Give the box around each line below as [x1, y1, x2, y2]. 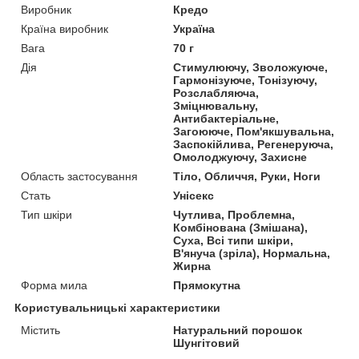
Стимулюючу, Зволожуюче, [173, 60, 329, 74]
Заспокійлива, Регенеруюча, [173, 137, 334, 151]
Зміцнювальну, [173, 99, 259, 112]
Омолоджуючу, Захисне [173, 150, 308, 163]
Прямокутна [173, 278, 241, 292]
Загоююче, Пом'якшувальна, [173, 124, 335, 138]
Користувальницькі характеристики [14, 301, 220, 314]
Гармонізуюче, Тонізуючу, [173, 73, 318, 87]
